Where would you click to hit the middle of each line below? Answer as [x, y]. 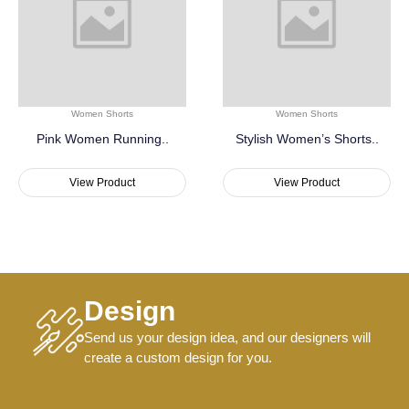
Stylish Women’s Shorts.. [307, 139]
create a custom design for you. [178, 358]
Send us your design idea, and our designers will [227, 338]
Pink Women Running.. [102, 139]
